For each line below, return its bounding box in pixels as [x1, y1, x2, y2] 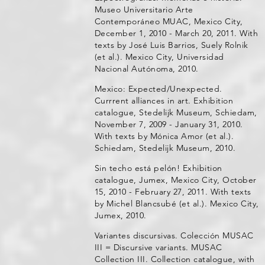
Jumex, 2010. [94, 210, 147, 221]
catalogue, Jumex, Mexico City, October [94, 174, 257, 185]
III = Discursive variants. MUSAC [94, 242, 222, 253]
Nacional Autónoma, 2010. [94, 63, 199, 74]
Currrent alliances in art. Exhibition [94, 95, 234, 106]
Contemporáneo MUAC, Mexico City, [94, 16, 243, 27]
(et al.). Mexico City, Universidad [94, 51, 224, 62]
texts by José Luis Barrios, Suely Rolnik [94, 40, 248, 50]
